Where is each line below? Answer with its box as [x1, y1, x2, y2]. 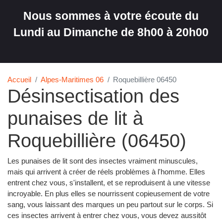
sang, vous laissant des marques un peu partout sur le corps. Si [7, 200, 213, 209]
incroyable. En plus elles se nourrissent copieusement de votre [7, 189, 210, 198]
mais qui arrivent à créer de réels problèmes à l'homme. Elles [7, 167, 205, 176]
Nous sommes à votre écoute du [23, 10, 199, 23]
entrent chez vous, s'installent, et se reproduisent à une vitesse [7, 178, 210, 187]
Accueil [7, 75, 31, 84]
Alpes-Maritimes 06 [41, 75, 104, 84]
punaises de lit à [7, 108, 143, 129]
